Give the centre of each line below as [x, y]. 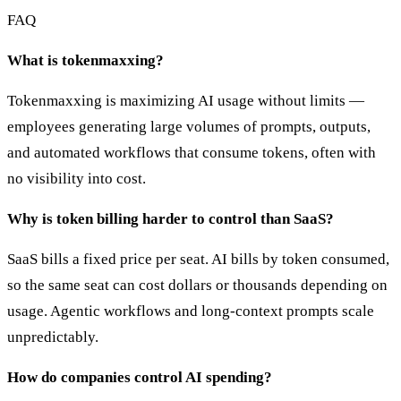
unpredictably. [53, 337]
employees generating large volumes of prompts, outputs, [189, 127]
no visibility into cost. [77, 179]
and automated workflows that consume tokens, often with [192, 153]
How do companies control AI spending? [140, 378]
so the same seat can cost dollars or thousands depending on [197, 286]
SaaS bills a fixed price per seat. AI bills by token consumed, [198, 260]
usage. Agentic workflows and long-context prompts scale [191, 311]
